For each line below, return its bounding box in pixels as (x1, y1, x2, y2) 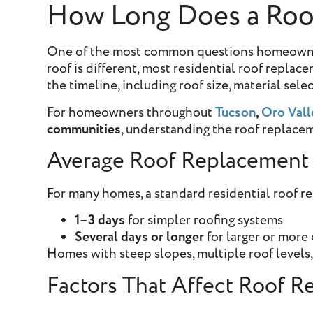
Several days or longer (75, 228, 205, 247)
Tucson (215, 103, 256, 122)
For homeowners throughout (47, 103, 216, 122)
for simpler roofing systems (125, 211, 284, 231)
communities (47, 119, 122, 139)
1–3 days (75, 211, 126, 231)
